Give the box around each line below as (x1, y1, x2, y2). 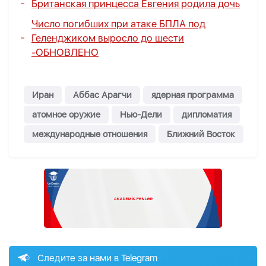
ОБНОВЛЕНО (36, 46, 99, 59)
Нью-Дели (120, 109, 162, 121)
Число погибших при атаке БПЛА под (31, 18, 205, 30)
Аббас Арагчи (73, 90, 132, 101)
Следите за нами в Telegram (37, 252, 157, 264)
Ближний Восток (167, 129, 235, 140)
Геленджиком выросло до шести (31, 32, 184, 45)
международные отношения (32, 129, 147, 140)
